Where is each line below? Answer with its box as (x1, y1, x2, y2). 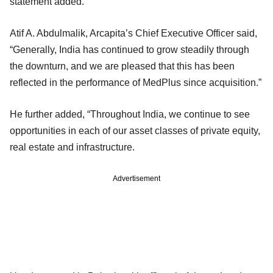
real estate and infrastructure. (10, 141, 135, 152)
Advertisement (113, 174, 160, 183)
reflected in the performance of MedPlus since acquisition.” (10, 77, 261, 88)
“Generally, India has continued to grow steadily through (10, 44, 249, 55)
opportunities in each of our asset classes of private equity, (10, 125, 260, 136)
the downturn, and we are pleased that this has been (10, 60, 235, 71)
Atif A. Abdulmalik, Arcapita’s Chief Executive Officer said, (10, 27, 257, 38)
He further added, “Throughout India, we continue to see (10, 108, 250, 119)
